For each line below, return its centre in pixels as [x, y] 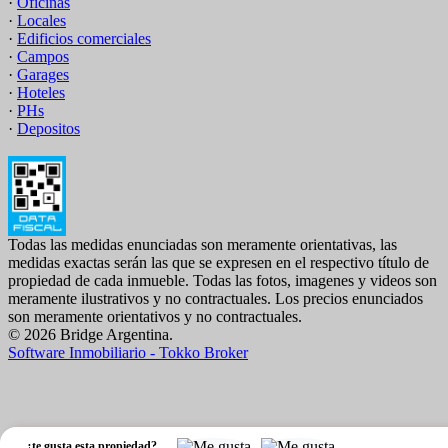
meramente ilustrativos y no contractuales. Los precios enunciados [215, 299]
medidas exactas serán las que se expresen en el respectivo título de [218, 263]
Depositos [48, 129]
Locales [41, 21]
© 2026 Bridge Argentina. [90, 335]
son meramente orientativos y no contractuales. [155, 317]
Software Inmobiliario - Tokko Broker [128, 353]
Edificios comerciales [84, 39]
